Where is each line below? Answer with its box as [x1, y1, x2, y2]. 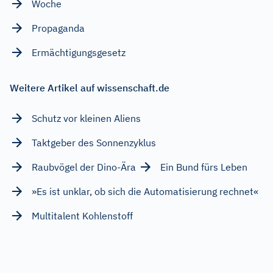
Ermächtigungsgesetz [32, 46, 126, 58]
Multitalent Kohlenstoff [32, 209, 133, 222]
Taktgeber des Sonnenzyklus [32, 136, 156, 149]
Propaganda [32, 21, 85, 34]
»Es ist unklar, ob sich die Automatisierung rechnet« [32, 185, 258, 197]
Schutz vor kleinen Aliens [32, 112, 141, 124]
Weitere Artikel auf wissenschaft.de [10, 81, 169, 94]
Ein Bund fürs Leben [160, 160, 247, 173]
